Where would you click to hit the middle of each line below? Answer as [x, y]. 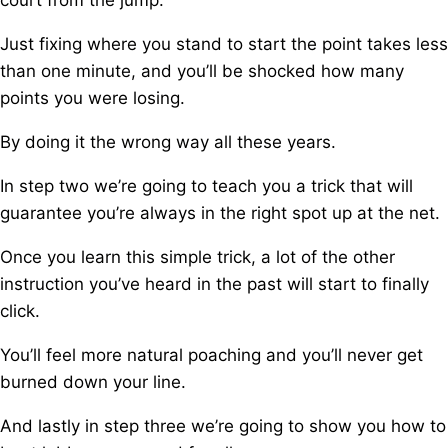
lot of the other [333, 257]
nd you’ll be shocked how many [277, 71]
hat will [384, 186]
